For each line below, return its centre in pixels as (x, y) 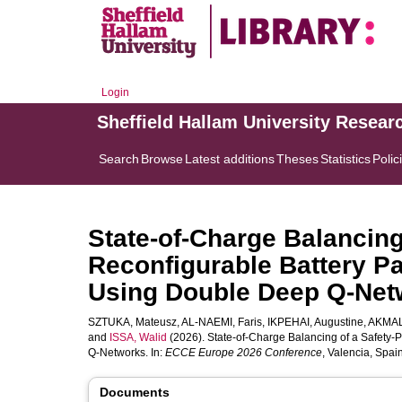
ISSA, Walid (138, 337)
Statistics (345, 159)
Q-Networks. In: (127, 353)
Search (119, 159)
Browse (162, 159)
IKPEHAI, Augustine (315, 322)
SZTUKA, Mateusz (132, 322)
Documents (135, 392)
